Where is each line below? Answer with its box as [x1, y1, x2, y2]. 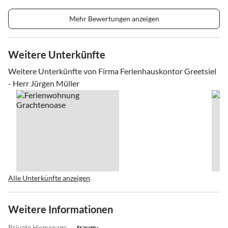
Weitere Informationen [8, 203, 113, 215]
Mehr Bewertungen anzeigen [69, 14, 159, 23]
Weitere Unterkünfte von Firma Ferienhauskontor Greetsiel [8, 66, 216, 76]
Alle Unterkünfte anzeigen [8, 173, 90, 182]
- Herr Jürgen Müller [8, 78, 79, 88]
